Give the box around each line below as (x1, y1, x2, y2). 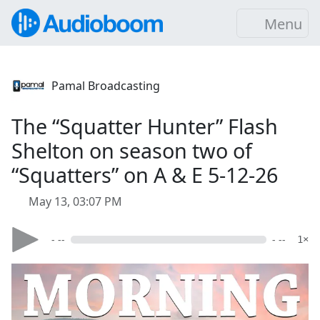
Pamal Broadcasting (51, 78, 160, 94)
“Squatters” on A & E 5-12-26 (11, 161, 278, 189)
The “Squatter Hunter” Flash (11, 112, 278, 140)
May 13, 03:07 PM (29, 194, 122, 209)
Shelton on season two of (11, 136, 252, 164)
